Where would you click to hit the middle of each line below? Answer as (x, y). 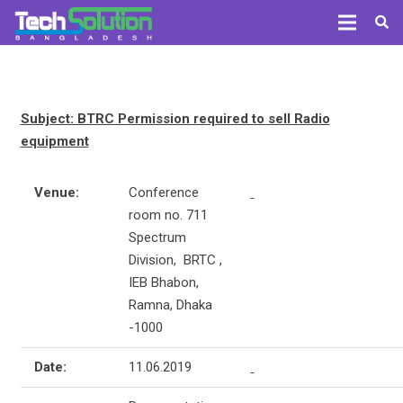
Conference (163, 192)
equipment (54, 141)
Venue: (56, 192)
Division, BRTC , (175, 260)
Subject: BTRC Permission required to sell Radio (175, 119)
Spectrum (157, 237)
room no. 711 (168, 215)
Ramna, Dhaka (170, 304)
